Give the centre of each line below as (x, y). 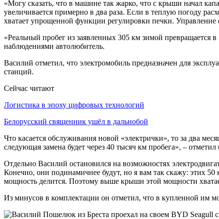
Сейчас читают (29, 88)
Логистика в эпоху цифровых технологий (74, 105)
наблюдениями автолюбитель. (54, 46)
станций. (19, 71)
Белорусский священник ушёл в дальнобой (76, 121)
